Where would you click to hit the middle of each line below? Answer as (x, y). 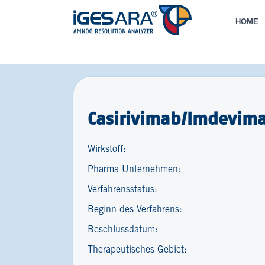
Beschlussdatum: (123, 230)
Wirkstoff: (107, 149)
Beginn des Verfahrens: (135, 210)
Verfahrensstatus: (122, 190)
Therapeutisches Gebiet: (137, 250)
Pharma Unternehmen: (134, 169)
